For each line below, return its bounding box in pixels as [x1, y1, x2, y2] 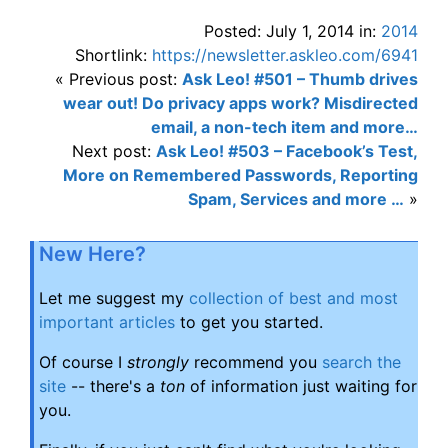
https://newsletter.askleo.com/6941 [152, 45, 418, 65]
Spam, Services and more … [188, 189, 404, 209]
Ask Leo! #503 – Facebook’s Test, [156, 141, 418, 161]
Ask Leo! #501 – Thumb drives [182, 69, 418, 89]
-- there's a [66, 376, 160, 396]
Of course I [39, 352, 127, 372]
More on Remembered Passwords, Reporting [63, 165, 418, 185]
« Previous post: [55, 69, 182, 89]
